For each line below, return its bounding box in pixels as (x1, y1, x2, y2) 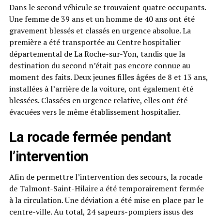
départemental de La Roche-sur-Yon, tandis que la (9, 48, 185, 59)
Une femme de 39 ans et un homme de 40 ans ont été (9, 14, 195, 24)
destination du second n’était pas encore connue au (9, 60, 190, 71)
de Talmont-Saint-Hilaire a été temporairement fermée (9, 183, 204, 194)
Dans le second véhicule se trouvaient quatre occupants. (9, 2, 206, 13)
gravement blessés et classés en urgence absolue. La (9, 25, 191, 36)
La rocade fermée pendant (9, 129, 171, 145)
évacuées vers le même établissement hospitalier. (9, 107, 181, 117)
